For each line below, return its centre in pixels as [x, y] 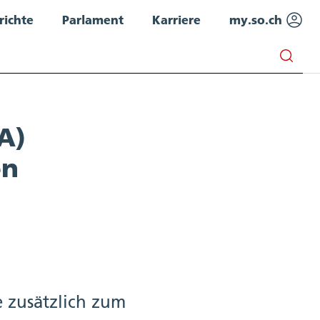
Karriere [176, 20]
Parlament [93, 20]
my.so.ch [257, 20]
